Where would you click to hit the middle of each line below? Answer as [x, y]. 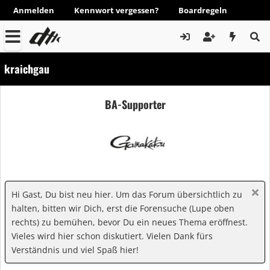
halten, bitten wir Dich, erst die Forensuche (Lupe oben [123, 208]
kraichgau [27, 69]
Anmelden [34, 10]
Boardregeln [203, 10]
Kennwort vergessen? [116, 10]
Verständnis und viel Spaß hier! [75, 250]
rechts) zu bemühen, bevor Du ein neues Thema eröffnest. [130, 222]
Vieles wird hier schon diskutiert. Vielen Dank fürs [112, 236]
